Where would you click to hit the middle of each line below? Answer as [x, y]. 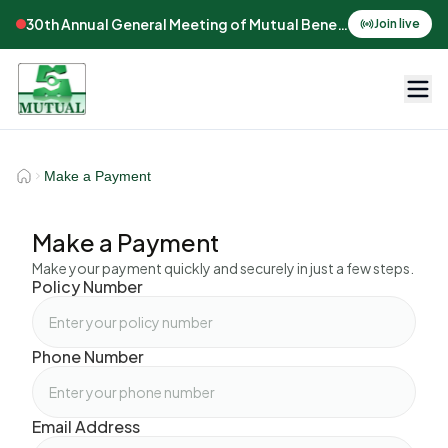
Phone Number [88, 356]
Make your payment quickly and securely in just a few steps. [223, 268]
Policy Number [87, 286]
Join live [397, 23]
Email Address [86, 426]
